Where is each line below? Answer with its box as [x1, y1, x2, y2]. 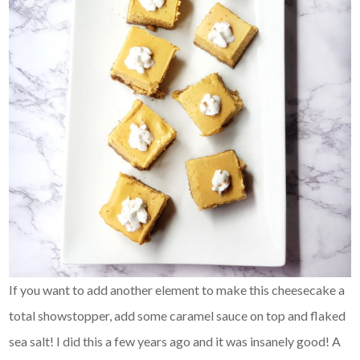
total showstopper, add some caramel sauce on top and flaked [9, 307, 346, 323]
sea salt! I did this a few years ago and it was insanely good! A [9, 333, 342, 349]
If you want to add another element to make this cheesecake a [9, 281, 346, 297]
